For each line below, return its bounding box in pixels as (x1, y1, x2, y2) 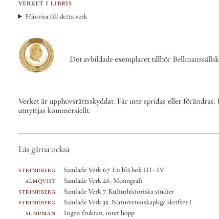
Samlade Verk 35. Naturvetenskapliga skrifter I (28, 198, 157, 207)
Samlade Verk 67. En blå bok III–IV (28, 166, 129, 175)
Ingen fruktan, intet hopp (28, 209, 99, 218)
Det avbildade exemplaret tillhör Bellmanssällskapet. (34, 54, 198, 64)
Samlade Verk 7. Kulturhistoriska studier (28, 187, 139, 196)
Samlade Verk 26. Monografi (28, 176, 108, 185)
